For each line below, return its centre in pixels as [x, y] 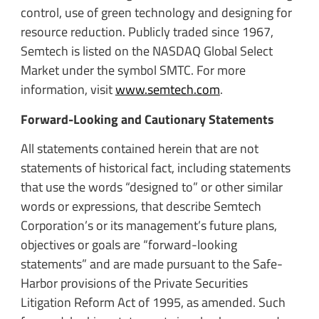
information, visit [68, 90]
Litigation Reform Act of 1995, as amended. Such [153, 303]
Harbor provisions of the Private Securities [134, 283]
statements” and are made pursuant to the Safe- [151, 264]
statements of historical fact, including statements [155, 168]
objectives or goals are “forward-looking [129, 245]
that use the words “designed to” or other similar [151, 187]
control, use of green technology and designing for [156, 13]
